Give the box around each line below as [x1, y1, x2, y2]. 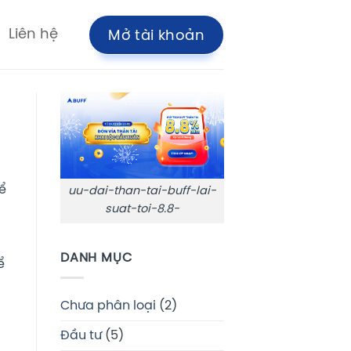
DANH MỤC [60, 251, 132, 266]
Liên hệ [9, 27, 59, 42]
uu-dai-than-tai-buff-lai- [68, 185, 216, 198]
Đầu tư [60, 328, 102, 342]
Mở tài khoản [108, 28, 204, 44]
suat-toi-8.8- [105, 203, 179, 216]
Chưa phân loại [60, 299, 156, 313]
